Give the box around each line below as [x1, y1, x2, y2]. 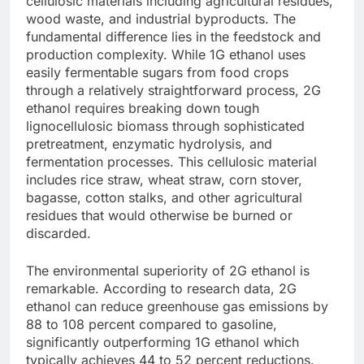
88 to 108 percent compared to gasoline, [26, 316, 277, 333]
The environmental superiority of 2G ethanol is [26, 262, 310, 279]
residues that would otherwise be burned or [26, 207, 292, 224]
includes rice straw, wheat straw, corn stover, [26, 171, 302, 188]
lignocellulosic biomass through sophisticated [26, 118, 305, 135]
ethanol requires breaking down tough [26, 100, 259, 117]
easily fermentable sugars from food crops [26, 64, 288, 81]
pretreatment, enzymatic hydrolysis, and [26, 136, 272, 153]
